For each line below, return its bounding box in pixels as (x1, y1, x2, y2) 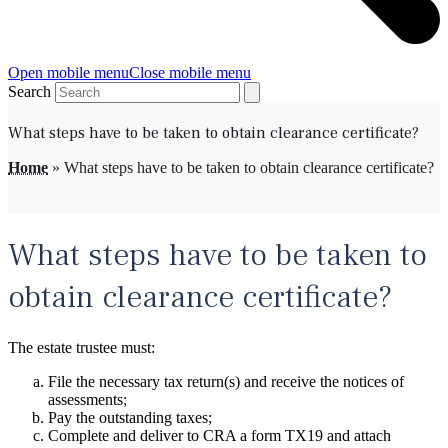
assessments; (48, 391, 127, 409)
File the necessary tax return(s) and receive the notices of (48, 373, 404, 391)
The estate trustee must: (8, 339, 155, 357)
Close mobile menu (129, 63, 251, 81)
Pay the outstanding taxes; (48, 409, 212, 427)
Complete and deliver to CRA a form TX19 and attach (48, 427, 391, 445)
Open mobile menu (8, 63, 129, 81)
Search (8, 82, 51, 100)
